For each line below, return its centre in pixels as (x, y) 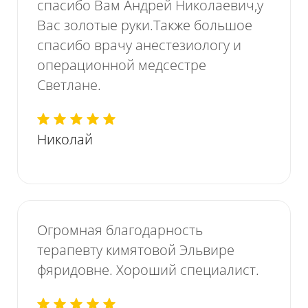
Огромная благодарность (120, 230)
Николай (65, 139)
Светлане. (69, 85)
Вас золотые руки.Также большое (145, 25)
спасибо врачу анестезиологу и (140, 45)
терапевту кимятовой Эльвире (136, 250)
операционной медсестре (122, 65)
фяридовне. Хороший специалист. (148, 269)
